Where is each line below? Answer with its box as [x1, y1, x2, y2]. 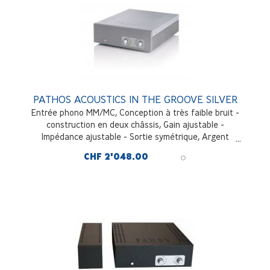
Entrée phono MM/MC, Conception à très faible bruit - [31, 107, 239, 118]
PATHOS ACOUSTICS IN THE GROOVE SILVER [33, 92, 237, 105]
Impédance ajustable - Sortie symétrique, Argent [41, 131, 229, 142]
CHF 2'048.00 [84, 151, 148, 162]
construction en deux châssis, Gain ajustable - [46, 119, 224, 130]
